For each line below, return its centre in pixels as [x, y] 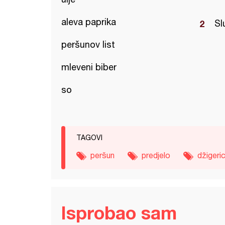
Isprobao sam [119, 213]
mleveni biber [89, 67]
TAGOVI [89, 138]
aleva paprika [89, 22]
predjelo [156, 155]
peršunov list [88, 44]
